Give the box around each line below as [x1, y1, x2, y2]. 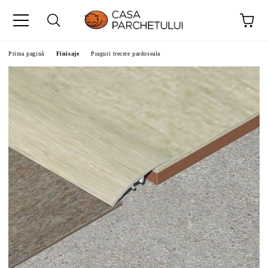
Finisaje [56, 50, 80, 57]
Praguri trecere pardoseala [91, 50, 160, 57]
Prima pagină [8, 50, 44, 57]
